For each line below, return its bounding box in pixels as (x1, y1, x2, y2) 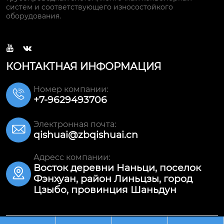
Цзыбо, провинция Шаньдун (33, 183, 176, 195)
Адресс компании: (33, 152, 110, 162)
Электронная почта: (33, 119, 116, 129)
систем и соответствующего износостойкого (6, 2, 173, 11)
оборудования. (6, 11, 61, 20)
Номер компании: (33, 84, 108, 94)
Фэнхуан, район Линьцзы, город (33, 172, 192, 184)
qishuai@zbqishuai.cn (33, 128, 138, 140)
